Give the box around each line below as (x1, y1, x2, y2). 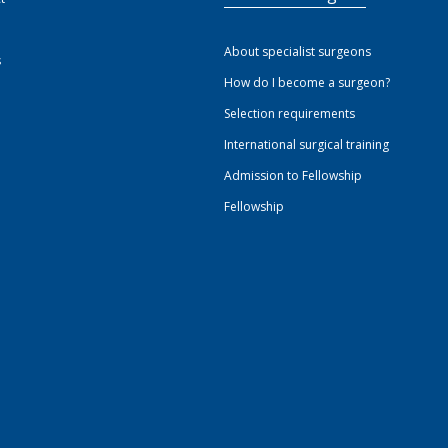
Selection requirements (224, 104, 355, 122)
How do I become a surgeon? (224, 73, 390, 91)
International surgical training (224, 135, 389, 153)
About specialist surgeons (224, 42, 371, 60)
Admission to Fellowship (224, 166, 362, 184)
